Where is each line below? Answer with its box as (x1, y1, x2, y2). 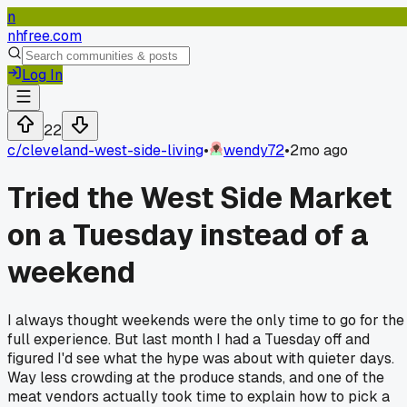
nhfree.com (7, 26, 82, 45)
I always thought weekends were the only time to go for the (7, 310, 404, 330)
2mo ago (290, 141, 348, 160)
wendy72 (223, 141, 284, 160)
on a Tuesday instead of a (7, 216, 369, 254)
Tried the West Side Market (7, 179, 392, 217)
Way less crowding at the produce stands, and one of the (7, 367, 384, 387)
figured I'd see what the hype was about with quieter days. (7, 348, 394, 368)
